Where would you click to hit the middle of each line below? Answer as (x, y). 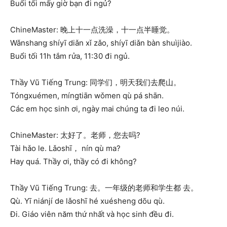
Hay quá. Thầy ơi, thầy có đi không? (73, 161)
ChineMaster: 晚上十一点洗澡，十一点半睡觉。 (92, 29)
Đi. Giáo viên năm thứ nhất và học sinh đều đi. (92, 214)
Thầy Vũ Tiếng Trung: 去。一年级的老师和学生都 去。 (104, 187)
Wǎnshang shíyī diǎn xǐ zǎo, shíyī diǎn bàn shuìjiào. (101, 43)
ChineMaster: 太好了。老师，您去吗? (75, 135)
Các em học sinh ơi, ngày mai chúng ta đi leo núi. (97, 108)
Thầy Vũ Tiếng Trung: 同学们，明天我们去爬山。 (96, 82)
